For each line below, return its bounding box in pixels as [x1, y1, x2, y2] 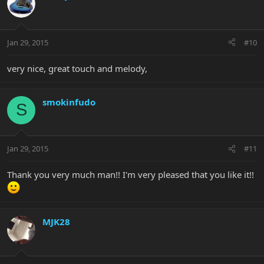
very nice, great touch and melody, [7, 62, 147, 74]
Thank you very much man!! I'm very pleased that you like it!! [7, 169, 254, 181]
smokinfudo [42, 95, 95, 108]
